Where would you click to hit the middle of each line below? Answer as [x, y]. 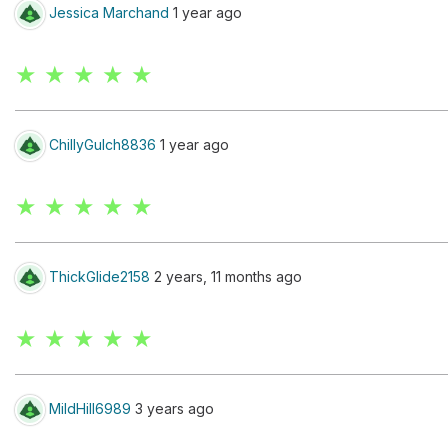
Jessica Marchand [109, 12]
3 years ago [172, 408]
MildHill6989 [90, 408]
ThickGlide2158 [99, 276]
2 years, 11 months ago [226, 276]
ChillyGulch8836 [102, 144]
